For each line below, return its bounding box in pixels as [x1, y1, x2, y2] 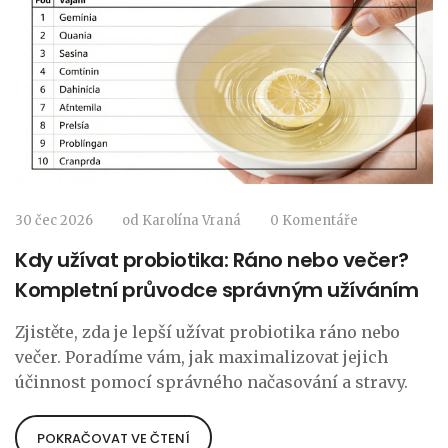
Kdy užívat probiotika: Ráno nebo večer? [15, 246, 409, 275]
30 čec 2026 [15, 212, 93, 230]
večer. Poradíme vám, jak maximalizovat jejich [15, 347, 388, 368]
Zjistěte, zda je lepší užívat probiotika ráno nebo [15, 322, 400, 343]
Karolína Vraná [142, 212, 241, 230]
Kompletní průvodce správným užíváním [15, 276, 418, 305]
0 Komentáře [270, 212, 358, 230]
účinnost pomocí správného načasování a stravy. [15, 372, 408, 393]
